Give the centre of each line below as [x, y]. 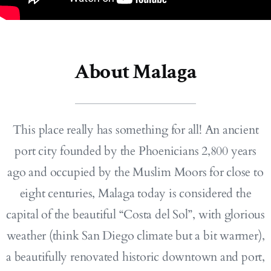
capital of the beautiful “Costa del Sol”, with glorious [135, 214]
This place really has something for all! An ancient [135, 129]
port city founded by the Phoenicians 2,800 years [135, 151]
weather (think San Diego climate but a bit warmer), [135, 235]
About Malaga [135, 71]
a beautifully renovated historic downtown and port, [135, 256]
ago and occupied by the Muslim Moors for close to [135, 172]
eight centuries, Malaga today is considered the [135, 193]
